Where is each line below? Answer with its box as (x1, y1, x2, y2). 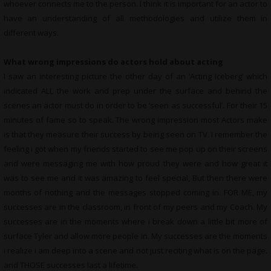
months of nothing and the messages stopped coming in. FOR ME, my (3, 187, 268, 198)
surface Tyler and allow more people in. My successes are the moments (3, 230, 268, 241)
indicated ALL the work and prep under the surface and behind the (3, 85, 268, 96)
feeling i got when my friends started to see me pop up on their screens (3, 143, 268, 154)
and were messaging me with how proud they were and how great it (3, 158, 268, 169)
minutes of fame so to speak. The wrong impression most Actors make (3, 114, 268, 125)
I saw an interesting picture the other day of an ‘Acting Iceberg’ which (3, 71, 268, 82)
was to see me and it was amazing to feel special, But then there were (3, 172, 268, 183)
